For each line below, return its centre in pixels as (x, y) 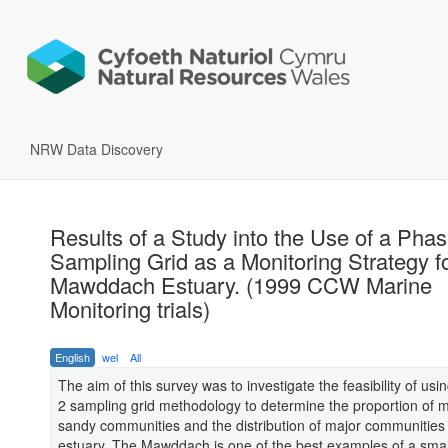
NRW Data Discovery (96, 149)
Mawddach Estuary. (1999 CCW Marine (241, 285)
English (72, 357)
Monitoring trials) (130, 309)
